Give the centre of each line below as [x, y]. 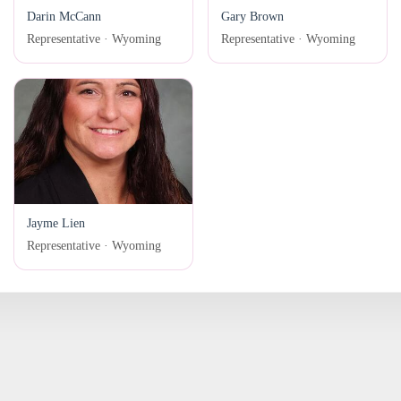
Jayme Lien [56, 222]
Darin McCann [64, 16]
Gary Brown [252, 16]
